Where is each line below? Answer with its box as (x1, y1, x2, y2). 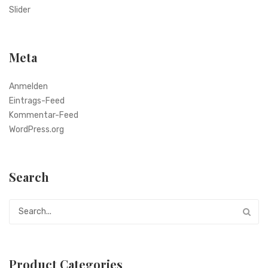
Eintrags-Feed (9, 95, 65, 106)
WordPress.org (9, 124, 64, 135)
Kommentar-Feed (9, 109, 78, 120)
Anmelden (9, 81, 48, 92)
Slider (9, 4, 31, 15)
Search (9, 168, 49, 185)
